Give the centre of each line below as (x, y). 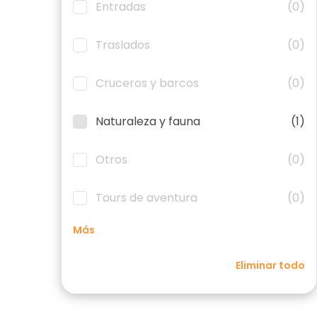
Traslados (123, 45)
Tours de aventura (146, 198)
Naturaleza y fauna (148, 121)
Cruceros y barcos (147, 83)
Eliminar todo (270, 265)
